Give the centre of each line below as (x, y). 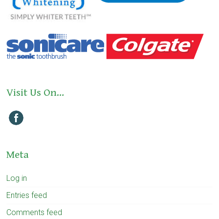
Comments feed (34, 213)
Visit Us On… (35, 93)
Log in (17, 178)
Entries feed (27, 196)
